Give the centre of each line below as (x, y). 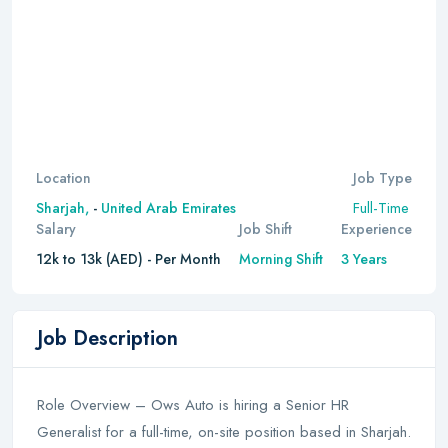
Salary (56, 229)
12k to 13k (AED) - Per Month (128, 259)
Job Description (107, 338)
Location (63, 178)
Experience (376, 229)
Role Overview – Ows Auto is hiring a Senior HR (193, 405)
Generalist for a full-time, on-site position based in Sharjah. (224, 432)
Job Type (382, 178)
